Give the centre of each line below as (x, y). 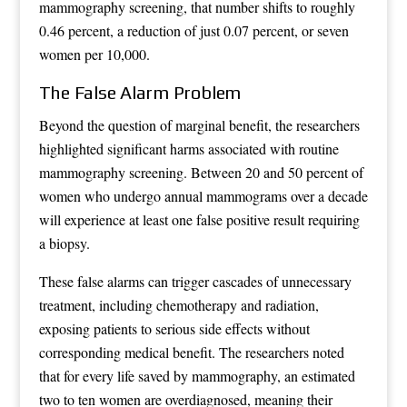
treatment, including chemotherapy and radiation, (179, 304)
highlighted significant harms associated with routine (189, 148)
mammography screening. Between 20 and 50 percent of (201, 172)
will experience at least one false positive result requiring (199, 219)
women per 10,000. (94, 54)
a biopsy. (64, 243)
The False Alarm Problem (140, 92)
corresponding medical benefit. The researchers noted (191, 352)
